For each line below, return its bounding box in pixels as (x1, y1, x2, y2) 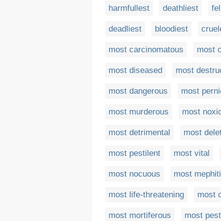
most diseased (109, 66, 162, 75)
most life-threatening (109, 190, 184, 199)
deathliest (163, 3, 198, 13)
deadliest (109, 24, 142, 34)
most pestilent (109, 148, 160, 158)
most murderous (109, 107, 169, 116)
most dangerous (109, 86, 168, 96)
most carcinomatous (109, 45, 184, 54)
